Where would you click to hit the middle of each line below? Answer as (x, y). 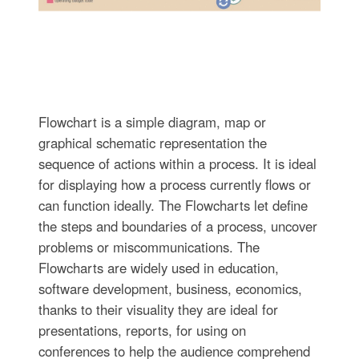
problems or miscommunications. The (149, 246)
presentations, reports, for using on (142, 330)
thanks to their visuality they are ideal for (158, 309)
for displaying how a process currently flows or (174, 184)
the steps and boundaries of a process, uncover (177, 226)
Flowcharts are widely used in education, (158, 267)
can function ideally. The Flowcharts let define (173, 205)
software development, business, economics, (170, 288)
